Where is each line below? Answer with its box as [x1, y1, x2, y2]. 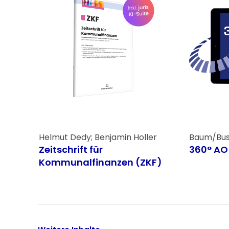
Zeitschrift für [38, 143, 103, 156]
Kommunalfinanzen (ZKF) [38, 155, 162, 169]
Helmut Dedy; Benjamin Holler [38, 131, 157, 143]
